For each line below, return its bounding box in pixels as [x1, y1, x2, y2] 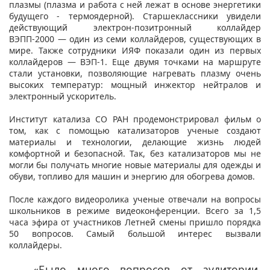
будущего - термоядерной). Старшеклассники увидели [9, 10, 261, 22]
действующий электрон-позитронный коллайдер [9, 21, 261, 33]
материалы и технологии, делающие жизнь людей [9, 136, 261, 148]
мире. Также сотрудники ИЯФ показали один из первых [9, 44, 261, 56]
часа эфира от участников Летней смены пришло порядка [9, 216, 261, 228]
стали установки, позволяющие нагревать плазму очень [9, 67, 261, 79]
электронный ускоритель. [9, 90, 119, 102]
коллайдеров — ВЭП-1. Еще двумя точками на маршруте [9, 55, 261, 67]
